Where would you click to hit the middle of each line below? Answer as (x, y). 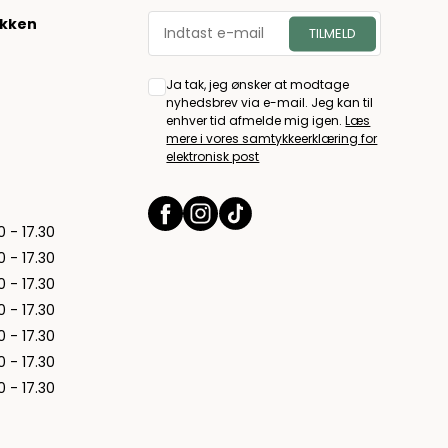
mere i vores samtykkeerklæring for (272, 139)
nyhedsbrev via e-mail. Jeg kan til (270, 103)
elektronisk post (213, 157)
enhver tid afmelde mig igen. (256, 121)
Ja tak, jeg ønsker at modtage (258, 85)
